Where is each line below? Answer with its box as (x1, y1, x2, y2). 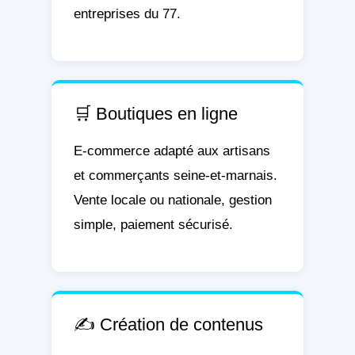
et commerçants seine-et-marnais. (73, 167, 277, 184)
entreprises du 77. (73, 6, 181, 22)
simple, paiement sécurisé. (73, 216, 233, 233)
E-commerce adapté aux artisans (73, 143, 270, 159)
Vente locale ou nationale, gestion (73, 192, 272, 208)
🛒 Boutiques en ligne (73, 104, 238, 124)
